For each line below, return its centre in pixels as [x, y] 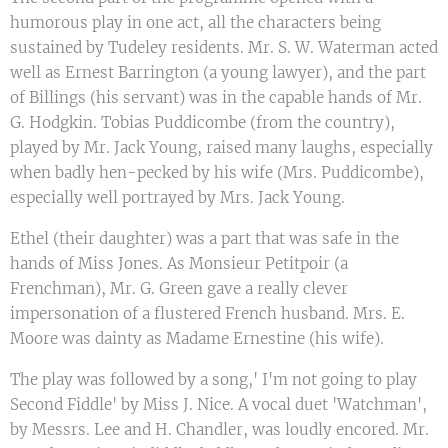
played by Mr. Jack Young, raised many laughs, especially [221, 147]
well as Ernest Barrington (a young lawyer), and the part [218, 72]
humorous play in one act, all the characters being [195, 22]
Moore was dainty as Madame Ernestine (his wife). [197, 338]
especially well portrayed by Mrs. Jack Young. [177, 197]
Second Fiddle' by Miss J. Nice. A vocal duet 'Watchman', [218, 404]
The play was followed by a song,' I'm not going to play [213, 379]
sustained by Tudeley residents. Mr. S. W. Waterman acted [224, 47]
